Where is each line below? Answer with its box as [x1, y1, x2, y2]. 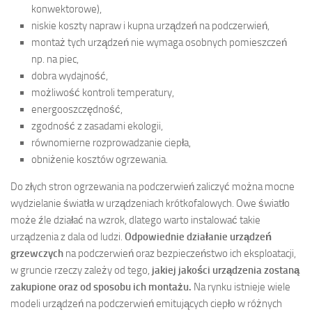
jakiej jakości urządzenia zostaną [152, 263, 299, 276]
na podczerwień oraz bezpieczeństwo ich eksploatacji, [63, 247, 296, 260]
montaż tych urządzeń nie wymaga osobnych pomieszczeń [31, 36, 287, 49]
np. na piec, [31, 52, 79, 65]
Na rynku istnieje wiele [194, 280, 290, 293]
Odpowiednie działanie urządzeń [125, 230, 272, 243]
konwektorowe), [31, 2, 102, 15]
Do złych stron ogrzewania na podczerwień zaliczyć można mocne [10, 180, 295, 193]
